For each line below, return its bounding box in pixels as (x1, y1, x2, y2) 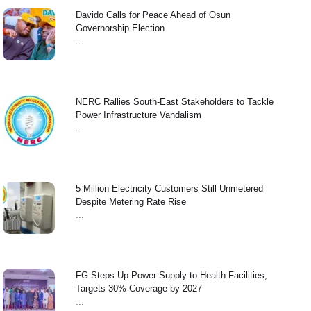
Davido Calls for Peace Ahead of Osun (75, 10, 230, 20)
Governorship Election (75, 23, 165, 33)
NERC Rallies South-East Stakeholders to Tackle (75, 96, 274, 107)
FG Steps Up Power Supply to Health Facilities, (75, 270, 267, 280)
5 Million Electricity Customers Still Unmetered (75, 183, 263, 194)
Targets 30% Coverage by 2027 (75, 283, 202, 294)
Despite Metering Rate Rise (75, 196, 186, 207)
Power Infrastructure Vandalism (75, 110, 201, 120)
